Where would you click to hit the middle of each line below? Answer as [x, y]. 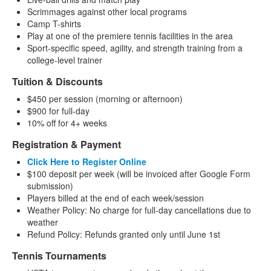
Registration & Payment [67, 145]
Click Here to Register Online [87, 162]
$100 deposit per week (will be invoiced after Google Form [139, 174]
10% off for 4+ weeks [67, 123]
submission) [50, 186]
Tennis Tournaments [59, 256]
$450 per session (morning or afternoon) [105, 99]
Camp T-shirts [54, 24]
